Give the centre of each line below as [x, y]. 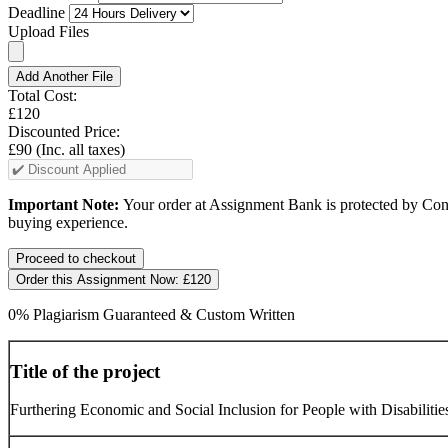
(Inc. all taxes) [80, 149]
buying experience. [68, 222]
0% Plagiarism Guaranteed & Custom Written [151, 314]
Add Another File [64, 76]
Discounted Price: [64, 131]
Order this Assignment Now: [99, 279]
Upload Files [48, 31]
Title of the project [85, 371]
